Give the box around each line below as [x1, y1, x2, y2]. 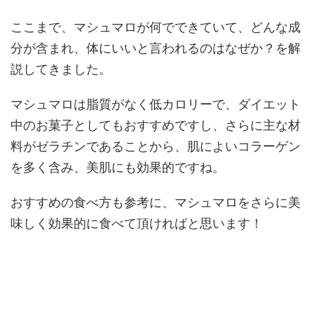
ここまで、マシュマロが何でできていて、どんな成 [11, 20, 301, 34]
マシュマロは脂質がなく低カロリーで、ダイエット [11, 97, 301, 111]
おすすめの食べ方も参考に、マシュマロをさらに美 [11, 195, 301, 210]
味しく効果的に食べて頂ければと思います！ [11, 216, 263, 231]
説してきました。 [11, 62, 111, 76]
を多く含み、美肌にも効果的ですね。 [11, 160, 225, 175]
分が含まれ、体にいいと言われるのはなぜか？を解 [11, 41, 301, 55]
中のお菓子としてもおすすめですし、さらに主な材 [11, 118, 301, 132]
